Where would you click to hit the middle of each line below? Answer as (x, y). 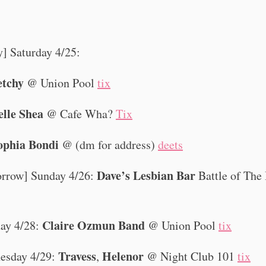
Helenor (123, 256)
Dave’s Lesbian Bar (146, 175)
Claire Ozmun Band (94, 225)
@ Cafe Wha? (80, 113)
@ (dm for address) (108, 144)
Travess (77, 256)
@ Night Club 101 (191, 256)
